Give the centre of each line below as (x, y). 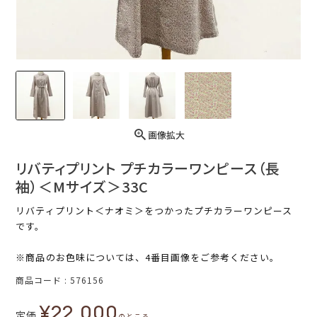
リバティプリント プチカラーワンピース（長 (148, 168)
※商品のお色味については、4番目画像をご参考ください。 (148, 258)
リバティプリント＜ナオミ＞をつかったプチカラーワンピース (154, 211)
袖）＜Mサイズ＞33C (82, 187)
